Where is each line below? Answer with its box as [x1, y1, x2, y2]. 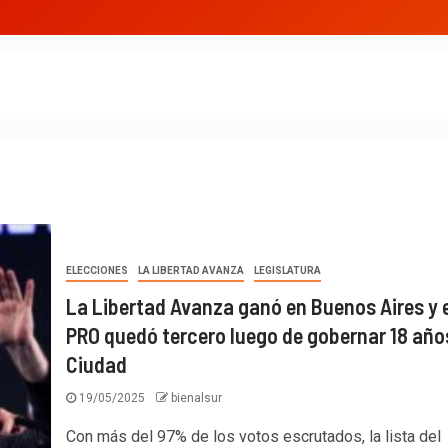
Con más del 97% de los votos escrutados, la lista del [65, 427, 441, 446]
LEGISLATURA [253, 265, 321, 276]
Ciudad [65, 351, 127, 377]
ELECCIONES [65, 265, 128, 276]
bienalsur [170, 391, 222, 405]
